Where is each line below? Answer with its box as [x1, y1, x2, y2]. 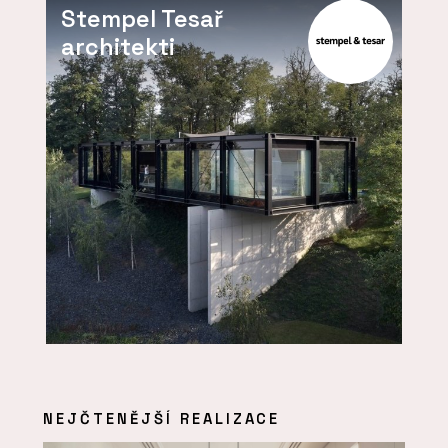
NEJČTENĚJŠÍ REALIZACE [43, 408, 281, 428]
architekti [61, 32, 176, 62]
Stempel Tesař [61, 4, 224, 34]
